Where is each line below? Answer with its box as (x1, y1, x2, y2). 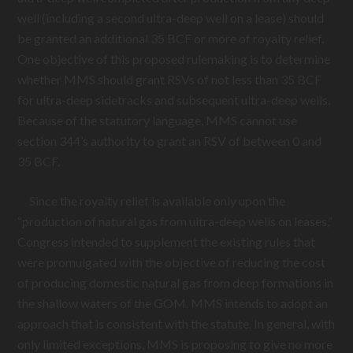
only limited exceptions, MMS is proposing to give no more (17, 336, 333, 351)
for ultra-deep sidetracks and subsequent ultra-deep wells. (17, 92, 331, 107)
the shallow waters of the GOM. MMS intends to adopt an (17, 295, 329, 310)
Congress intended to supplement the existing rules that (17, 234, 316, 249)
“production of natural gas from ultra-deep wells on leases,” (17, 214, 333, 229)
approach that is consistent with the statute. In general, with (17, 316, 336, 331)
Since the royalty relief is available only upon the (17, 193, 286, 208)
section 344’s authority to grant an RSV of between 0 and (17, 133, 322, 148)
